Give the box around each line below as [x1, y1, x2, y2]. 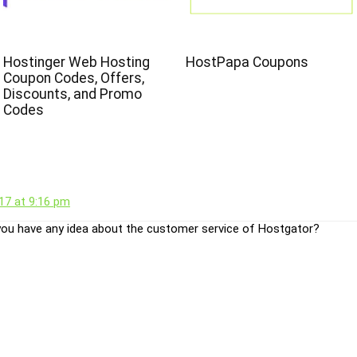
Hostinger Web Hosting [2, 54, 150, 71]
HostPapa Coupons [186, 54, 309, 71]
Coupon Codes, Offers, [2, 70, 144, 87]
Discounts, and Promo [2, 86, 142, 103]
